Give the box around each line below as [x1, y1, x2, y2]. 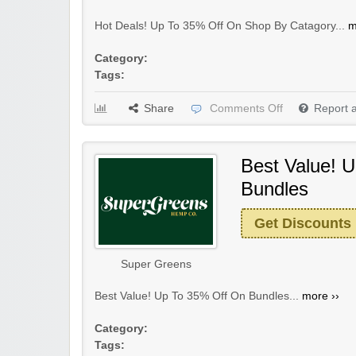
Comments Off [210, 103, 283, 115]
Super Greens [120, 257, 192, 270]
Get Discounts [254, 215, 351, 232]
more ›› [302, 289, 339, 302]
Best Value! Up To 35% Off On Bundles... [95, 289, 302, 302]
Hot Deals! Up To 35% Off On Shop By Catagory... [95, 20, 348, 33]
